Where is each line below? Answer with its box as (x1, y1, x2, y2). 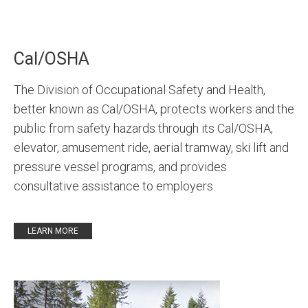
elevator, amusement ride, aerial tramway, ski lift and (14, 140, 289, 155)
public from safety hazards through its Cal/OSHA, (14, 121, 273, 135)
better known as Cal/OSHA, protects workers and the (14, 102, 294, 116)
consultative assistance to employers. (14, 179, 215, 193)
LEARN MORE (27, 226, 78, 236)
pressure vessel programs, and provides (14, 159, 227, 174)
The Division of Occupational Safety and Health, (14, 82, 265, 97)
